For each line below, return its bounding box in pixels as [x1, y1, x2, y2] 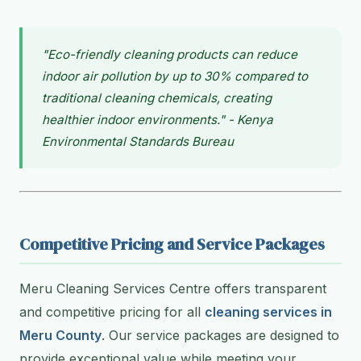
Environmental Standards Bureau [42, 134, 234, 150]
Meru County [19, 327, 102, 344]
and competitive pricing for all [19, 304, 205, 321]
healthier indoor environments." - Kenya [42, 112, 273, 128]
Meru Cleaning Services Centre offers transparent [19, 280, 326, 297]
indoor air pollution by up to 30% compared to [42, 68, 308, 85]
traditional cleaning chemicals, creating [42, 90, 272, 106]
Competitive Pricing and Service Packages [19, 233, 325, 256]
